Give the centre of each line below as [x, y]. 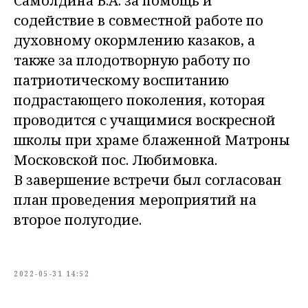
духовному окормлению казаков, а [134, 41]
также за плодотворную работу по [132, 60]
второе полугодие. [78, 220]
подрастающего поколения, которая [140, 100]
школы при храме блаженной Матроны [152, 140]
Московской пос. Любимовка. [115, 160]
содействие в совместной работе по [139, 21]
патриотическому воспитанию [121, 80]
